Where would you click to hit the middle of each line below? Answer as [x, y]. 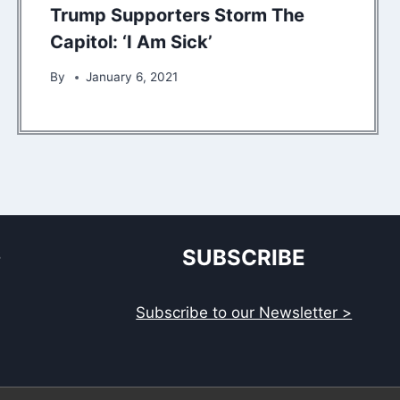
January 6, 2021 [131, 77]
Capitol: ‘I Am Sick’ [131, 42]
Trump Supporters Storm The [177, 16]
